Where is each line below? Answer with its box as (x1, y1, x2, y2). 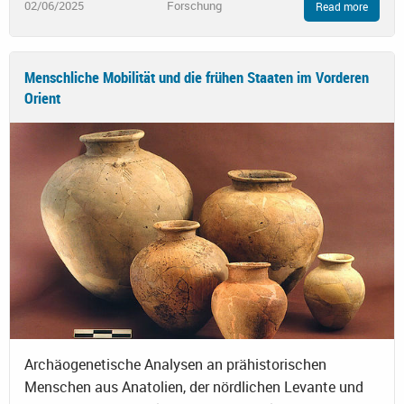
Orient (24, 87, 60, 109)
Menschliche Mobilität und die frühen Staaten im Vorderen (24, 67, 369, 88)
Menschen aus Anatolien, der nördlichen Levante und (24, 377, 363, 398)
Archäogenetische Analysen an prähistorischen (24, 354, 326, 375)
